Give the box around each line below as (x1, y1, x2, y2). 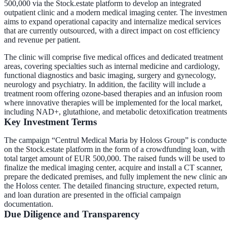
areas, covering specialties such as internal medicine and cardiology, (4, 61, 220, 70)
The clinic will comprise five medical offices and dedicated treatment (4, 52, 223, 61)
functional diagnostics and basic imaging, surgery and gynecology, (4, 70, 216, 80)
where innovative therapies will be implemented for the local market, (4, 98, 222, 107)
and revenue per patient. (4, 35, 81, 44)
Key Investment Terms (4, 116, 97, 127)
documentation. (4, 199, 53, 208)
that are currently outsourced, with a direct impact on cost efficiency (4, 26, 220, 35)
